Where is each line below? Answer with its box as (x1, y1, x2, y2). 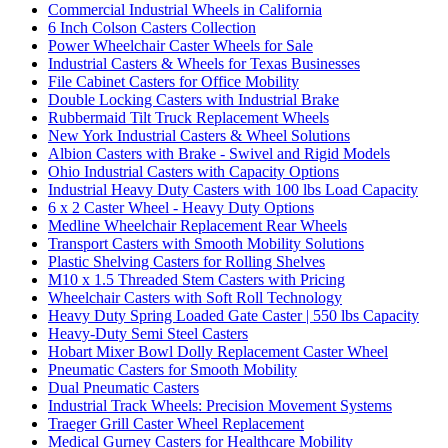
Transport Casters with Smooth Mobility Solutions (48, 234, 364, 252)
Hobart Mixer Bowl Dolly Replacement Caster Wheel (48, 342, 388, 360)
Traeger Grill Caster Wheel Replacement (48, 414, 304, 432)
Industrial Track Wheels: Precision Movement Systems (48, 396, 392, 414)
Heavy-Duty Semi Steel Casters (48, 324, 248, 342)
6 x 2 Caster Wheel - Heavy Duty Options (48, 198, 314, 216)
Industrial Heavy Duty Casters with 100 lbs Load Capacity (48, 180, 418, 198)
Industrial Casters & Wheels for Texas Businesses (48, 54, 360, 72)
